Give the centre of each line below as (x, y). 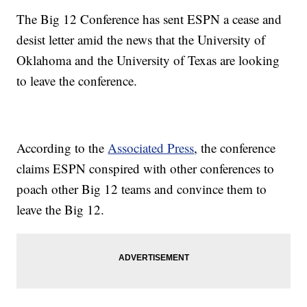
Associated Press (151, 148)
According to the (62, 148)
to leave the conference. (77, 81)
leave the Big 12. (61, 210)
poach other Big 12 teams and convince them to (142, 189)
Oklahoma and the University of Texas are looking (148, 60)
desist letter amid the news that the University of (141, 40)
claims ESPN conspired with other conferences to (146, 169)
